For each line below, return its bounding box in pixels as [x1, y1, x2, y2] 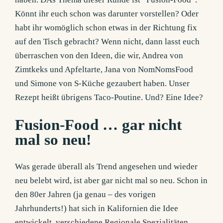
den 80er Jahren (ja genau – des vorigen [15, 190, 156, 200]
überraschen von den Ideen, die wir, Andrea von [15, 51, 184, 61]
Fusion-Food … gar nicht [15, 116, 182, 133]
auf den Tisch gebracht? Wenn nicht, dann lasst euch [15, 37, 200, 47]
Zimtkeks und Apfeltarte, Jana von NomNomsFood [15, 65, 194, 75]
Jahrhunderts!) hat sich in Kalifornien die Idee [15, 204, 179, 214]
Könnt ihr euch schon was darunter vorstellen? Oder [15, 9, 199, 19]
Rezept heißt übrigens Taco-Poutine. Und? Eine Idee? [15, 93, 204, 103]
